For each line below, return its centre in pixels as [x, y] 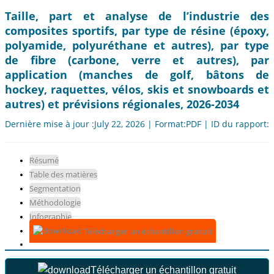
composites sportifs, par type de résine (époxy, [137, 31]
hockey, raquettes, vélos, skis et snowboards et [137, 90]
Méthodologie [55, 203]
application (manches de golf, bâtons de [137, 75]
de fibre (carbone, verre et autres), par [137, 60]
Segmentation [55, 189]
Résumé [44, 161]
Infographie [50, 217]
